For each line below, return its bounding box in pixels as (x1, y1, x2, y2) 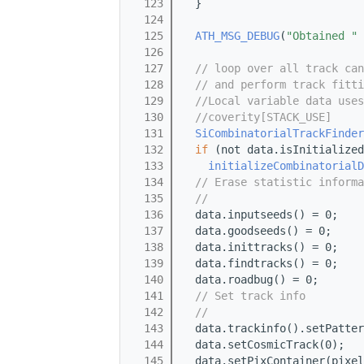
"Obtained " (286, 29, 357, 43)
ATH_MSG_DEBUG (195, 29, 279, 43)
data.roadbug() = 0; (182, 273, 318, 287)
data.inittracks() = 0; (182, 240, 338, 254)
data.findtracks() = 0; (182, 257, 338, 271)
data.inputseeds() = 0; (182, 208, 338, 222)
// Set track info (195, 289, 305, 303)
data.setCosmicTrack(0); (182, 338, 344, 352)
